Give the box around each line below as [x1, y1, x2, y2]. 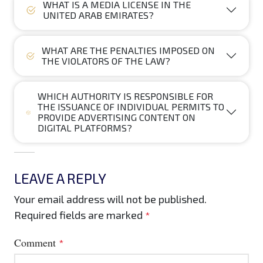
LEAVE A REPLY [14, 170, 106, 187]
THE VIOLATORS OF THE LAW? [42, 55, 171, 67]
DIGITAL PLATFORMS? [37, 122, 132, 134]
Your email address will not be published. [14, 193, 207, 206]
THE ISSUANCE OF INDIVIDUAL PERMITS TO [37, 101, 224, 113]
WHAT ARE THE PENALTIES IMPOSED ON [42, 45, 215, 56]
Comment [14, 235, 59, 250]
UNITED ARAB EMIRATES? [43, 9, 154, 21]
